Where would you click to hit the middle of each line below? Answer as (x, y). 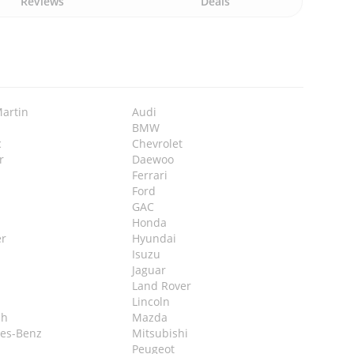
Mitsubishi (160, 333)
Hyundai (154, 239)
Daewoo (153, 160)
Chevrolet (157, 144)
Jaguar (149, 270)
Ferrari (149, 175)
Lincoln (151, 302)
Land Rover (161, 286)
